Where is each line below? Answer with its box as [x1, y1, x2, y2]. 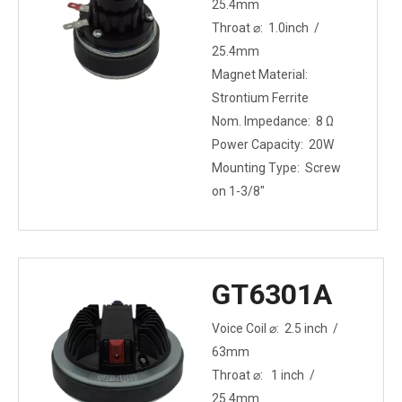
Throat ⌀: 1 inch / [212, 368, 318, 382]
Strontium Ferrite [212, 91, 309, 105]
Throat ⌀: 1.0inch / [212, 21, 322, 35]
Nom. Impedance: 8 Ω [212, 114, 334, 128]
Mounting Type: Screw [212, 161, 341, 175]
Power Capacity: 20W [212, 137, 336, 152]
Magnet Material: [212, 67, 313, 82]
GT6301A [212, 277, 332, 311]
